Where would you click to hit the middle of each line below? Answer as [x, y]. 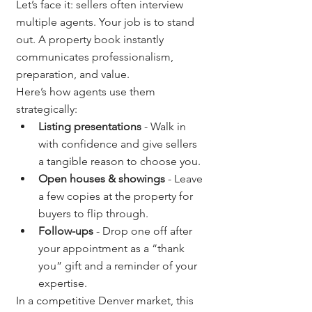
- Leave [185, 178]
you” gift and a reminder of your [119, 265]
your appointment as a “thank [113, 248]
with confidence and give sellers [119, 143]
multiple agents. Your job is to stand [107, 22]
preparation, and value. [73, 74]
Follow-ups [66, 231]
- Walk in [165, 126]
